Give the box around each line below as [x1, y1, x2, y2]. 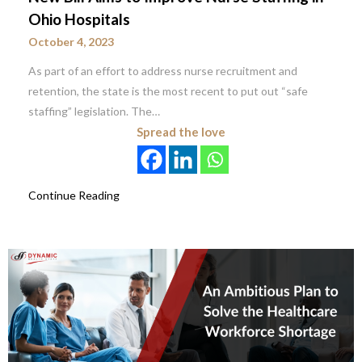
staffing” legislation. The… [28, 103, 160, 118]
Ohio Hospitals [28, 9, 130, 28]
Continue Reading [28, 187, 120, 202]
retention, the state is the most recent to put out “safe [28, 83, 308, 98]
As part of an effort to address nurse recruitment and [28, 63, 297, 78]
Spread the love [137, 124, 225, 139]
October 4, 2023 [28, 34, 114, 48]
